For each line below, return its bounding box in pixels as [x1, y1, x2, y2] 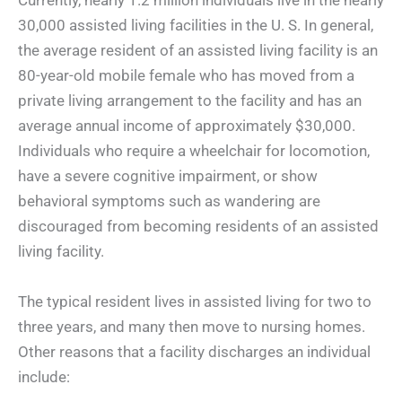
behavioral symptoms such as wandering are [18, 192, 320, 211]
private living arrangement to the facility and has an [18, 92, 362, 110]
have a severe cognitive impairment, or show [18, 167, 318, 186]
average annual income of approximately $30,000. [18, 117, 355, 135]
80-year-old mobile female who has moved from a [18, 66, 354, 85]
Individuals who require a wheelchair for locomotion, [18, 142, 370, 161]
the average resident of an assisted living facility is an [18, 41, 378, 60]
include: [18, 367, 70, 386]
